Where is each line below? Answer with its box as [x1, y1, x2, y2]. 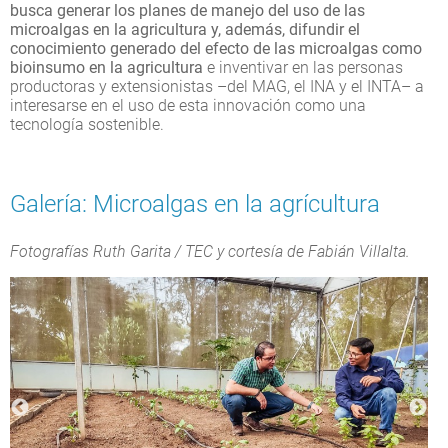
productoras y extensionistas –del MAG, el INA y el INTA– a [10, 76, 424, 96]
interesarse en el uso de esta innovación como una [10, 95, 366, 115]
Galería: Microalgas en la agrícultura [10, 189, 380, 218]
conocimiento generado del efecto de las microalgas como [10, 38, 422, 58]
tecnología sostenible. [10, 114, 164, 134]
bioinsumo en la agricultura [10, 57, 207, 77]
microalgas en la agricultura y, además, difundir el [10, 19, 360, 39]
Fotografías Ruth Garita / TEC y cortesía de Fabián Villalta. [10, 241, 410, 261]
